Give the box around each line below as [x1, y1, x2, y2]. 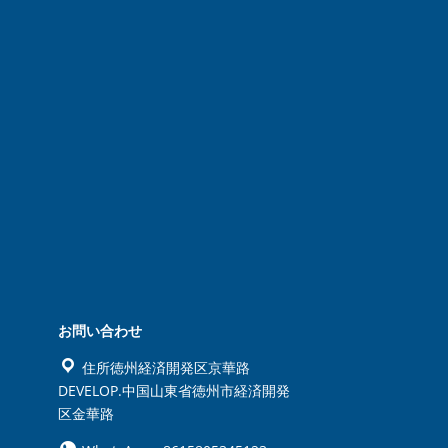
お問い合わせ [57, 320, 142, 340]
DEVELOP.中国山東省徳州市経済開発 [57, 380, 290, 400]
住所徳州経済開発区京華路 [77, 357, 250, 377]
